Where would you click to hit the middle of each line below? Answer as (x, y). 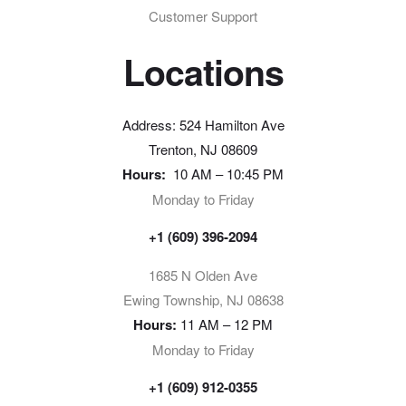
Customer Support (203, 15)
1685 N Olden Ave (203, 275)
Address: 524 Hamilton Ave (203, 124)
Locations (203, 71)
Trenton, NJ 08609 (203, 149)
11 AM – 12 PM (225, 324)
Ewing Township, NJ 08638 (203, 299)
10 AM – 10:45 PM (227, 173)
